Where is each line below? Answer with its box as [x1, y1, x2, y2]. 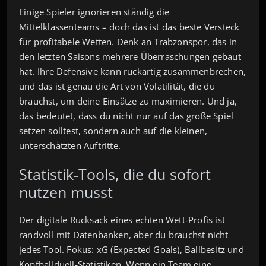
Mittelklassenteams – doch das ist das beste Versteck [19, 20, 240, 33]
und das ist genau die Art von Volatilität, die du [19, 80, 215, 92]
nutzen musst [19, 181, 113, 202]
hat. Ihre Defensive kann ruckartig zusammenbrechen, [19, 65, 246, 77]
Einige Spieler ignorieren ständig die [19, 5, 170, 18]
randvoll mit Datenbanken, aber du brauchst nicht [19, 228, 229, 240]
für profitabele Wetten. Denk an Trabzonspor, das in [19, 35, 237, 47]
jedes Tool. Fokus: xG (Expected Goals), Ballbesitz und [19, 243, 244, 255]
